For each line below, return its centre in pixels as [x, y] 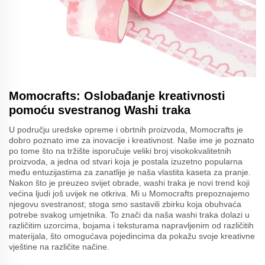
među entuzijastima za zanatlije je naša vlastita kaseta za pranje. [130, 172]
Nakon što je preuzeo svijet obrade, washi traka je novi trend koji [129, 182]
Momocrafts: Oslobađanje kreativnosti [117, 96]
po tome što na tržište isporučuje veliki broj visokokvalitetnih [120, 151]
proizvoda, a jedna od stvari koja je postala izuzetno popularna [126, 161]
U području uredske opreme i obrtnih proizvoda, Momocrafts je [126, 129]
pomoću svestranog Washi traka [100, 110]
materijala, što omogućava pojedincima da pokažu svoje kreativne [132, 236]
